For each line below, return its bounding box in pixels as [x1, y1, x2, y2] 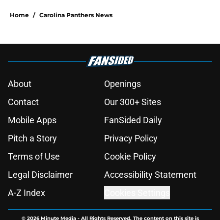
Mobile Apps [8, 115, 56, 126]
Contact [8, 97, 39, 108]
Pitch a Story [8, 133, 57, 144]
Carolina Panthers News [39, 11, 112, 19]
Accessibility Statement [104, 169, 196, 180]
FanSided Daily [104, 115, 162, 126]
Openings [104, 79, 141, 89]
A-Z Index [8, 188, 45, 198]
